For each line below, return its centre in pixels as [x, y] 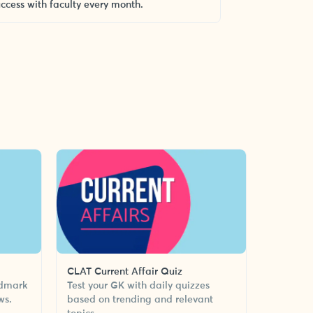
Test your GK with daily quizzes [138, 286]
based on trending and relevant [140, 300]
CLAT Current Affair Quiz [125, 272]
